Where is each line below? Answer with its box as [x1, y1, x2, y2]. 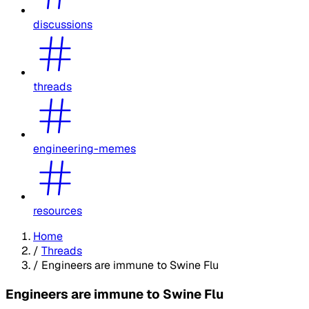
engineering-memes [33, 141, 136, 156]
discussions [33, 17, 92, 32]
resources [33, 203, 82, 218]
